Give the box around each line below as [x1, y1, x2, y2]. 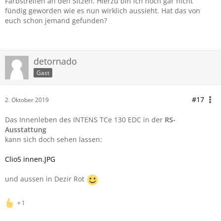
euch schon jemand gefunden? [5, 16, 107, 25]
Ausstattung [5, 125, 46, 134]
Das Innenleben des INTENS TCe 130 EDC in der [5, 115, 165, 124]
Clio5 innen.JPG [5, 154, 55, 164]
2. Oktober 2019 [5, 96, 49, 104]
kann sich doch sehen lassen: [5, 135, 102, 144]
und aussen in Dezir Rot [5, 174, 86, 184]
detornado [34, 55, 77, 67]
